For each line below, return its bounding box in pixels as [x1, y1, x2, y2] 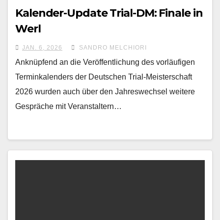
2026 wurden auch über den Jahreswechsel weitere [15, 87, 195, 96]
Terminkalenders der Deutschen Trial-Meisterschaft [15, 73, 192, 81]
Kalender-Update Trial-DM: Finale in [15, 6, 203, 20]
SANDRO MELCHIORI [77, 44, 147, 51]
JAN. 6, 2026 [22, 44, 62, 51]
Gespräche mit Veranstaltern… [15, 102, 122, 110]
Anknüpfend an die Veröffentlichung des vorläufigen [15, 58, 195, 66]
